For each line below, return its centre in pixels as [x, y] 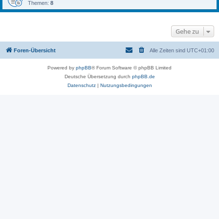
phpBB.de [143, 77]
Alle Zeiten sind [168, 50]
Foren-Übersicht [35, 50]
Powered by [62, 68]
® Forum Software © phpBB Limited [131, 68]
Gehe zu [187, 31]
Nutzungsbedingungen [126, 85]
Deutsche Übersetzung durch [98, 77]
